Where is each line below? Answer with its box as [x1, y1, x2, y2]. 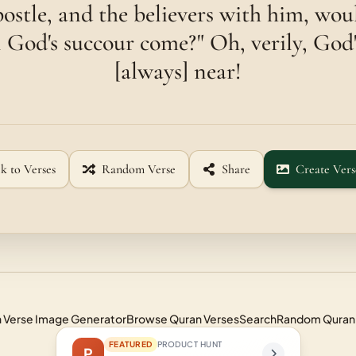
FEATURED [108, 339, 153, 349]
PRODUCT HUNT [157, 339, 222, 349]
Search [239, 311, 277, 326]
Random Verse [101, 161, 176, 177]
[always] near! [114, 56, 242, 86]
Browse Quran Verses [126, 311, 239, 326]
